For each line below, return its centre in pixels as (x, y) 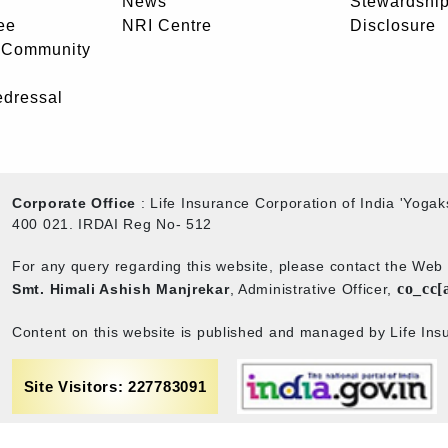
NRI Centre (167, 25)
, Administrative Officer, (313, 289)
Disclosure (393, 25)
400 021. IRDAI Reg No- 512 (112, 224)
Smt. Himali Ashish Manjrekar (121, 289)
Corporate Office (74, 203)
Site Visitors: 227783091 (115, 386)
